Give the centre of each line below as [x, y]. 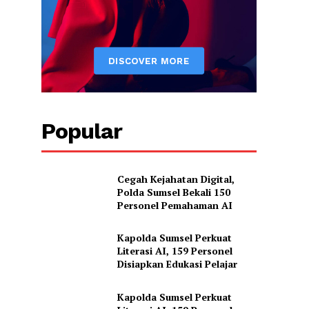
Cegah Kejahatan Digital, [176, 179]
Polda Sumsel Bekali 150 [173, 192]
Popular [82, 131]
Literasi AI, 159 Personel [175, 251]
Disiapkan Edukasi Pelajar [177, 264]
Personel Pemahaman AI [175, 205]
